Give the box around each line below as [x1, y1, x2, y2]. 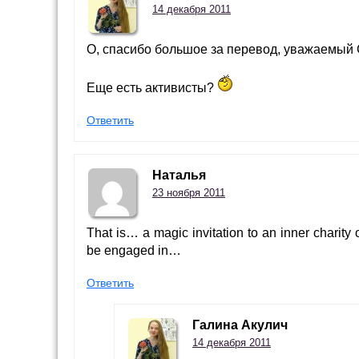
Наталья [152, 168, 206, 183]
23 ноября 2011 [152, 187, 225, 200]
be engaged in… [87, 244, 181, 258]
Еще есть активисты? [87, 81, 217, 95]
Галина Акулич [192, 318, 288, 333]
